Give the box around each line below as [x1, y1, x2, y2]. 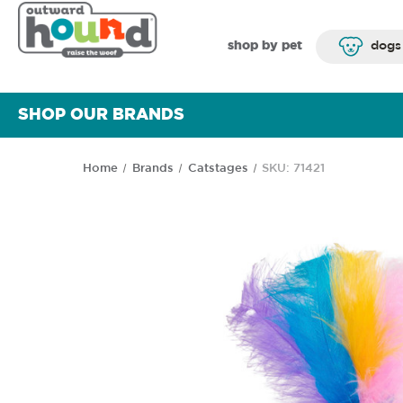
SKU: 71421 [262, 164, 326, 174]
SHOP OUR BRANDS [18, 108, 184, 122]
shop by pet [227, 40, 302, 51]
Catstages [187, 164, 248, 174]
